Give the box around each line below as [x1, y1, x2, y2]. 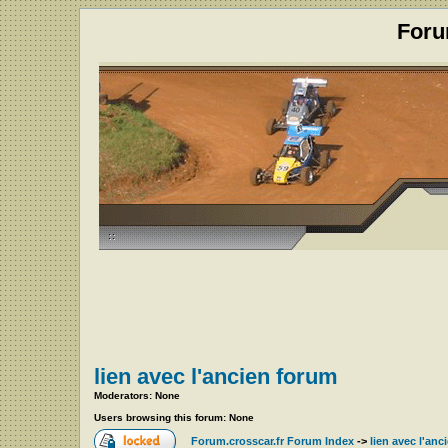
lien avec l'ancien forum [94, 364, 338, 389]
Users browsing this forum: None [94, 412, 254, 423]
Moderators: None [94, 390, 180, 401]
